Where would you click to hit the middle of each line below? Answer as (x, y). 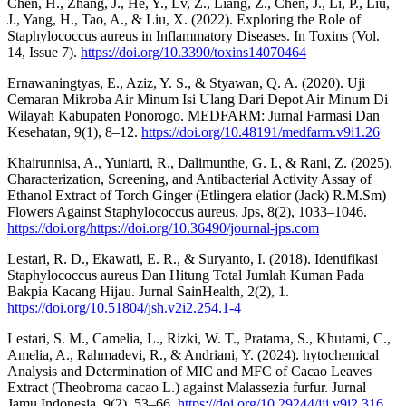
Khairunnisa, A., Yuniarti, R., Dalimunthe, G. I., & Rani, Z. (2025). (200, 162)
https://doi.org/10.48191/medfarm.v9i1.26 (261, 131)
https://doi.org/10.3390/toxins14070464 (193, 52)
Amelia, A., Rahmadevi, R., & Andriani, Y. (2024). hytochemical (193, 354)
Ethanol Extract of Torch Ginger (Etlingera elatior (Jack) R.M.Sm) (197, 195)
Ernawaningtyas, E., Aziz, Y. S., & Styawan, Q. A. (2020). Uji (186, 82)
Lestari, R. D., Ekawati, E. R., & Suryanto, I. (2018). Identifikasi (193, 258)
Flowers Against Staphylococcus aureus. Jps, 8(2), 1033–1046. (187, 211)
